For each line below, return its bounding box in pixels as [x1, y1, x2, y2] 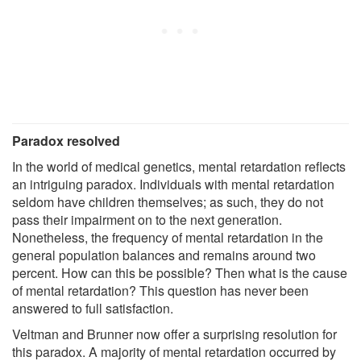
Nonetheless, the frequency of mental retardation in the [12, 227, 323, 247]
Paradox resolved [12, 131, 120, 150]
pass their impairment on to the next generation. [12, 210, 282, 229]
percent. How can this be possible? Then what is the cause [12, 263, 347, 282]
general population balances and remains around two [12, 245, 316, 264]
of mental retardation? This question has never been [12, 280, 309, 300]
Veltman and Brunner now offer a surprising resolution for [12, 324, 337, 343]
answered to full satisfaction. [12, 298, 173, 317]
